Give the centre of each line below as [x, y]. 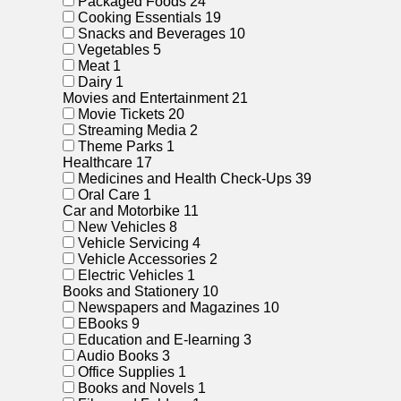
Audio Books [118, 356]
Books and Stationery [132, 291]
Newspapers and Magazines [169, 307]
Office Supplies [126, 372]
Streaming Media [132, 130]
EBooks [103, 324]
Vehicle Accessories [142, 259]
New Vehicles [122, 227]
